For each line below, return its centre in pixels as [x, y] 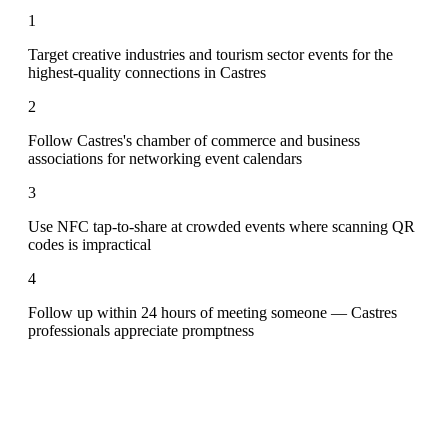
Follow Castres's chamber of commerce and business [194, 140]
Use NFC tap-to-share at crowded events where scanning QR [221, 226]
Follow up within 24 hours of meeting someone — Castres [212, 312]
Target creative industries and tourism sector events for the [210, 54]
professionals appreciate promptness [141, 330]
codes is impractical [89, 244]
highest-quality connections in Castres [147, 72]
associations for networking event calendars [165, 158]
